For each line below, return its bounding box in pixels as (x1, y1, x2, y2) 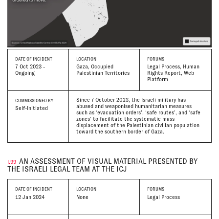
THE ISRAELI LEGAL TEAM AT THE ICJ (7, 165, 127, 173)
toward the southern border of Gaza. (76, 128, 164, 134)
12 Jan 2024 (15, 194, 44, 200)
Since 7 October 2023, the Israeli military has (76, 96, 186, 103)
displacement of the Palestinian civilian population (76, 122, 199, 128)
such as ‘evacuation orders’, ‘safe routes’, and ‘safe (76, 109, 200, 115)
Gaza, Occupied (76, 64, 113, 70)
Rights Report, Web (147, 70, 195, 76)
